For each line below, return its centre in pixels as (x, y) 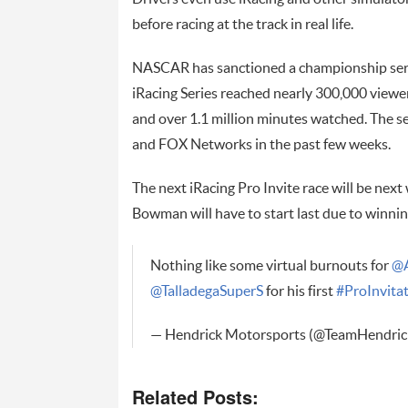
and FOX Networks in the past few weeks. (261, 145)
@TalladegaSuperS (206, 292)
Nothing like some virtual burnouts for (270, 266)
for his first (299, 292)
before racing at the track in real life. (242, 25)
